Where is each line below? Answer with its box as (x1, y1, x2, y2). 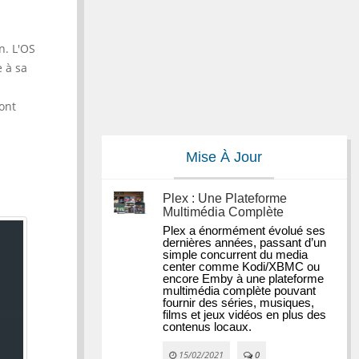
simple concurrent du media (163, 248, 309, 261)
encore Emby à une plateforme (163, 272, 325, 285)
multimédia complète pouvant (163, 284, 317, 297)
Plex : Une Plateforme (163, 192, 288, 205)
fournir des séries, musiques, (163, 296, 315, 309)
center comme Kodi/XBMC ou (163, 260, 321, 273)
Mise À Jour (186, 149, 263, 165)
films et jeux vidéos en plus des (163, 309, 327, 321)
